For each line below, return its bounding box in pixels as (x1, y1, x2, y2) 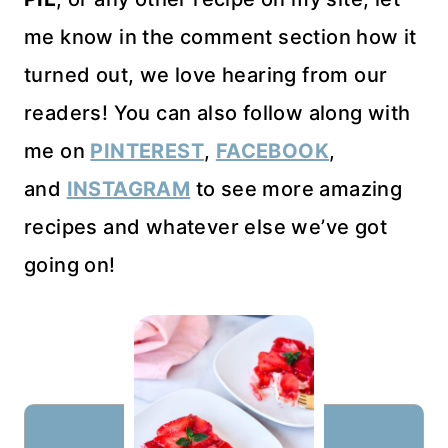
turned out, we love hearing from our (24, 63, 388, 88)
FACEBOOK (215, 139, 330, 164)
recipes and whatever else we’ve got (24, 215, 387, 240)
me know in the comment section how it (24, 25, 417, 50)
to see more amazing (190, 177, 403, 202)
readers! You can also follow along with (24, 101, 411, 126)
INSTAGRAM (66, 177, 191, 202)
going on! (24, 253, 116, 278)
